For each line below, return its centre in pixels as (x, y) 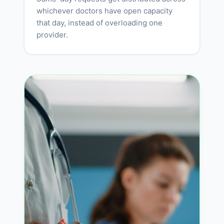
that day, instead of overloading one (99, 23)
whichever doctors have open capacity (104, 11)
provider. (52, 35)
